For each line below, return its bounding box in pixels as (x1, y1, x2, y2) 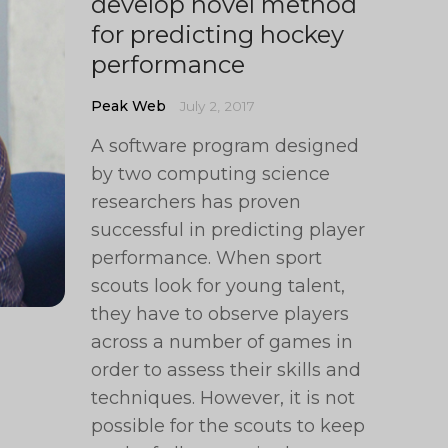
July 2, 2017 (180, 98, 256, 114)
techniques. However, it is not (91, 387, 356, 409)
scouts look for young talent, (91, 275, 346, 297)
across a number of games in (91, 331, 354, 353)
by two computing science (91, 163, 331, 185)
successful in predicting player (91, 219, 366, 241)
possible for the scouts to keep (91, 415, 366, 437)
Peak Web (91, 97, 167, 115)
